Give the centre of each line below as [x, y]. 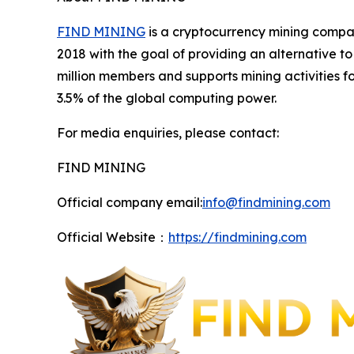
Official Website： [113, 237]
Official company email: [130, 202]
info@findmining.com [266, 202]
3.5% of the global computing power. [167, 98]
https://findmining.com [237, 237]
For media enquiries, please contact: [168, 132]
